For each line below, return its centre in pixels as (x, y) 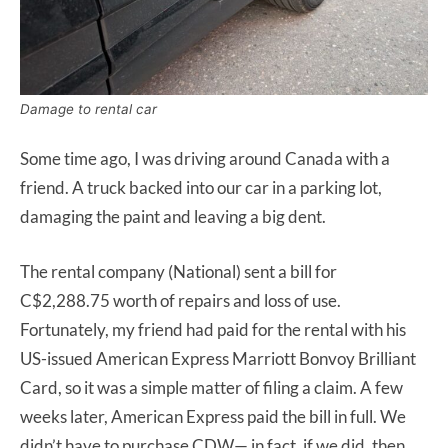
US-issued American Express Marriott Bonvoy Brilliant (218, 359)
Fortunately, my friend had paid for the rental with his (213, 330)
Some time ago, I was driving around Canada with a (205, 159)
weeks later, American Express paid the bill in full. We (213, 417)
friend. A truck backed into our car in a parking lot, (201, 188)
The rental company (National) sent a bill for (178, 272)
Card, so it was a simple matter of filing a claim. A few (211, 388)
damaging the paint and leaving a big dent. (173, 217)
